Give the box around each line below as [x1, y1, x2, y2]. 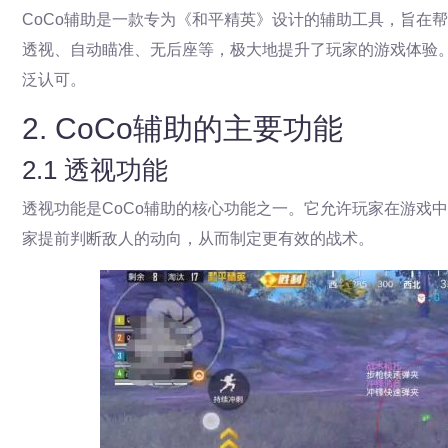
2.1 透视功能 [22, 155, 168, 185]
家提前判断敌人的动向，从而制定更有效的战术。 [22, 230, 374, 247]
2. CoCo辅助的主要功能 [22, 112, 343, 145]
